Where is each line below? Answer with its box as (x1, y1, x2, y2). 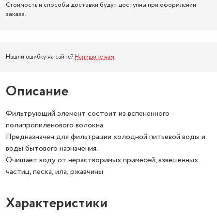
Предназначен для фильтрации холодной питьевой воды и (6, 131, 205, 142)
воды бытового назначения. (6, 143, 98, 154)
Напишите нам (75, 53, 114, 61)
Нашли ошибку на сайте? (6, 53, 75, 61)
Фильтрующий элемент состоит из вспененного (6, 108, 170, 119)
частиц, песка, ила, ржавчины (6, 166, 103, 177)
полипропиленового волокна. (6, 120, 105, 131)
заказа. (6, 10, 26, 19)
